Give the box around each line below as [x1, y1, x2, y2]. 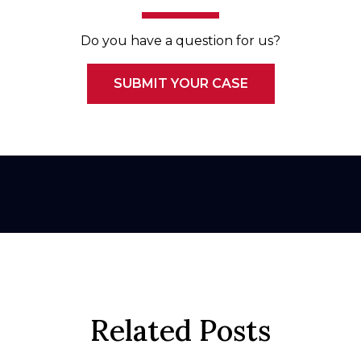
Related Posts [90, 312, 271, 349]
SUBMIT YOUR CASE [113, 76, 248, 91]
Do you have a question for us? [81, 33, 280, 48]
